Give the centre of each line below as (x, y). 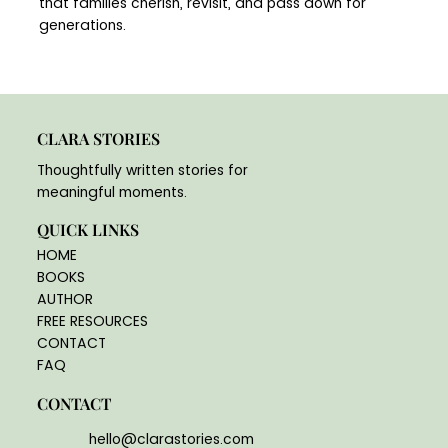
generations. (83, 24)
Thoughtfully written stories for (142, 170)
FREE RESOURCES (92, 321)
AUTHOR (64, 299)
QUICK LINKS (88, 230)
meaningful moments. (111, 192)
